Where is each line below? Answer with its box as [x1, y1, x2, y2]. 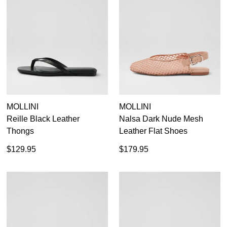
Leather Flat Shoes [119, 126, 187, 135]
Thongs [7, 126, 34, 135]
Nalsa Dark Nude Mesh [119, 114, 203, 123]
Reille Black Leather [7, 114, 80, 123]
